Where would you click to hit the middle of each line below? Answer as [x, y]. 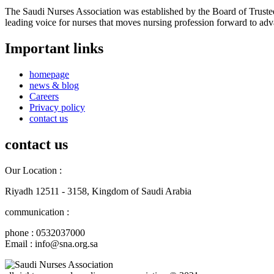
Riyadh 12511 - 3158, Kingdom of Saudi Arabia [98, 191]
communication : [37, 212]
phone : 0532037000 [45, 232]
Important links [54, 48]
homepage [49, 74]
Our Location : [33, 170]
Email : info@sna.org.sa [51, 243]
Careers [44, 96]
